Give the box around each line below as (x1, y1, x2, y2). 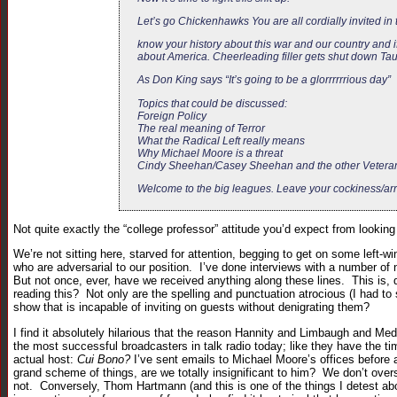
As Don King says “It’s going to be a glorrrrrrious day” (137, 74, 391, 87)
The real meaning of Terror (137, 121, 265, 135)
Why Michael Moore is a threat (137, 146, 283, 160)
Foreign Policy (137, 109, 206, 122)
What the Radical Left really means (137, 134, 305, 147)
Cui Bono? (77, 352, 130, 366)
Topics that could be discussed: (137, 97, 287, 110)
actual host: (13, 352, 77, 366)
